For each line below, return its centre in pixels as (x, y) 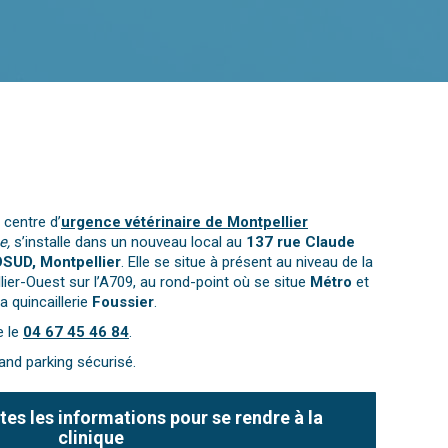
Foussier (123, 302)
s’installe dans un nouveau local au (128, 242)
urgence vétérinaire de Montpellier (184, 222)
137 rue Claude (300, 242)
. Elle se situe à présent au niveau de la (247, 262)
